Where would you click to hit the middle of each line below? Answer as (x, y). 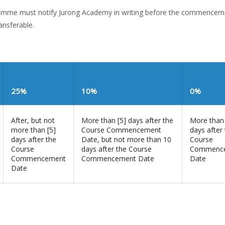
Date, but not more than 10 (126, 139)
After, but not (33, 120)
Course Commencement (121, 130)
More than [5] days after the (127, 120)
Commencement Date (118, 158)
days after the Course (117, 149)
